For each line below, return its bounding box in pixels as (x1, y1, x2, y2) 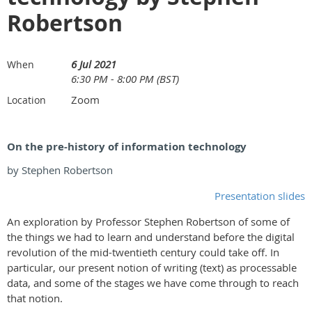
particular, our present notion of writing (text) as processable (7, 260, 297, 274)
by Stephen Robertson (7, 163, 113, 177)
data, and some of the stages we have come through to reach (7, 276, 299, 290)
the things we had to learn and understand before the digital (7, 230, 295, 244)
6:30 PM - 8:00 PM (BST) (71, 72, 179, 86)
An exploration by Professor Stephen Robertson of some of (7, 214, 290, 228)
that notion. (7, 291, 63, 305)
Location (7, 93, 46, 107)
